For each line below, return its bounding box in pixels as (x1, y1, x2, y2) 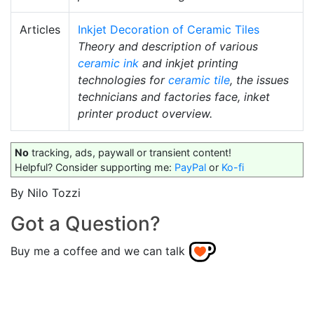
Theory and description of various (78, 39, 258, 54)
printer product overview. (78, 107, 212, 121)
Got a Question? (11, 212, 161, 236)
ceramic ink (78, 56, 139, 71)
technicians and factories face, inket (78, 90, 270, 104)
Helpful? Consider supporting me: (15, 161, 175, 174)
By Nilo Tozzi (11, 186, 81, 200)
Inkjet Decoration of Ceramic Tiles (78, 22, 259, 37)
